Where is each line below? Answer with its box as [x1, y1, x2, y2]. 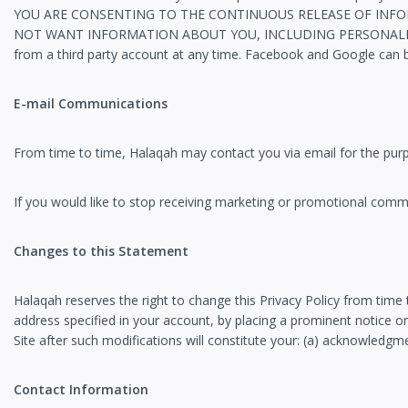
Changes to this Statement [14, 242, 189, 260]
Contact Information [14, 381, 148, 399]
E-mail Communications [14, 95, 168, 113]
